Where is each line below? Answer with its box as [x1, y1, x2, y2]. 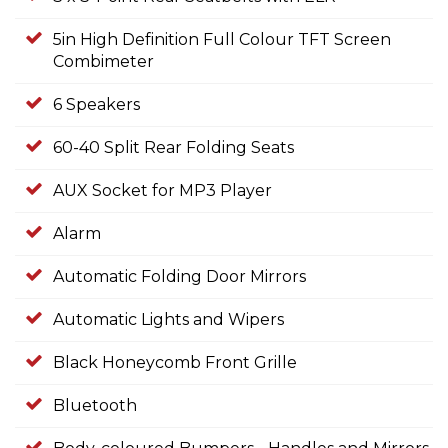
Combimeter [53, 52, 154, 72]
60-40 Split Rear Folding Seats [53, 138, 294, 158]
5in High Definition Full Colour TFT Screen [53, 30, 391, 50]
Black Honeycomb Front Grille [53, 353, 297, 373]
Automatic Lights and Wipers [53, 310, 284, 330]
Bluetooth [53, 396, 137, 416]
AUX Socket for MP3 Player [53, 181, 272, 201]
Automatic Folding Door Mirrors [53, 267, 306, 287]
